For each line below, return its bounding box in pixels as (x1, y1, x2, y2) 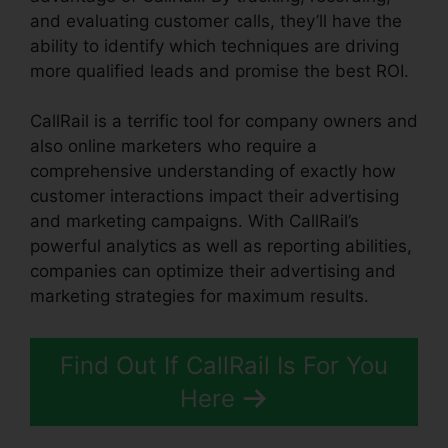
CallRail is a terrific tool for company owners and (30, 111, 418, 132)
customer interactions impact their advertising (30, 186, 399, 207)
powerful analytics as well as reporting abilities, (30, 236, 412, 257)
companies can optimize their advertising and (30, 261, 396, 282)
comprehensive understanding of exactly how (30, 161, 396, 182)
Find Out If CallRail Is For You (60, 350, 388, 380)
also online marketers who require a (30, 136, 317, 157)
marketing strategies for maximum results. (30, 286, 369, 307)
